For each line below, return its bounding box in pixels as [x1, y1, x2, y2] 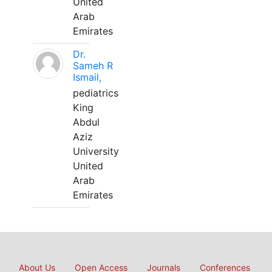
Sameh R [73, 59, 113, 72]
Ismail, [73, 71, 101, 83]
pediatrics [73, 87, 118, 99]
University [73, 145, 119, 157]
